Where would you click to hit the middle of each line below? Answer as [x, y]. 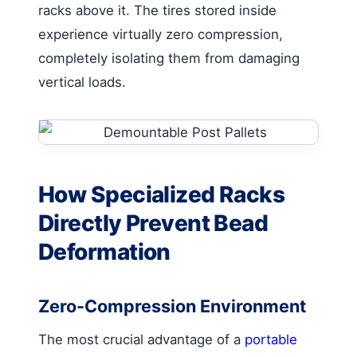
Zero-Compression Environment [172, 306]
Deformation [104, 251]
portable [271, 339]
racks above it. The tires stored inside [157, 10]
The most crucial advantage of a [141, 339]
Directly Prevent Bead [153, 223]
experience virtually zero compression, [161, 34]
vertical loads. [82, 82]
